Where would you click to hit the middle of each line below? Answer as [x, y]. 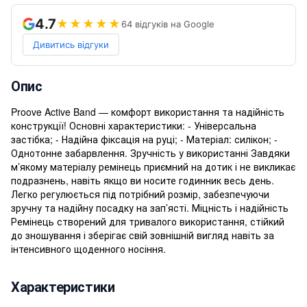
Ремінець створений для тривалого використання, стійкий [148, 221]
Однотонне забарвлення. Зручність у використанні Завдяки [150, 152]
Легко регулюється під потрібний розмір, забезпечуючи [140, 194]
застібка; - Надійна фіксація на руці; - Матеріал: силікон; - [144, 139]
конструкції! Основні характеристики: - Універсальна [134, 125]
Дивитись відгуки [71, 44]
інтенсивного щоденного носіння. [88, 248]
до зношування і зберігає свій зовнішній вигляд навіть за [143, 235]
